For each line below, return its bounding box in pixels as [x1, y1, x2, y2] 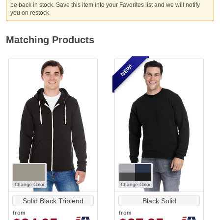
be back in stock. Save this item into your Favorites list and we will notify [10, 1, 200, 9]
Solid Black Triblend [23, 197, 83, 205]
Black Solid [142, 197, 176, 205]
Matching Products [6, 34, 94, 46]
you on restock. [10, 9, 51, 17]
